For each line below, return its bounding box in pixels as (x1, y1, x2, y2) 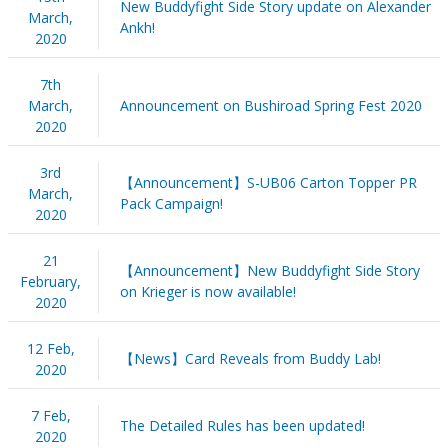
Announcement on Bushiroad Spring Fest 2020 (119, 95, 422, 115)
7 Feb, (30, 405, 71, 425)
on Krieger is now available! (119, 281, 296, 301)
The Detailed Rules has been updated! (119, 415, 365, 435)
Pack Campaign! (119, 193, 223, 213)
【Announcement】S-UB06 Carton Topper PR (119, 172, 417, 192)
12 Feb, (26, 338, 75, 358)
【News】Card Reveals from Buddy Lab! (119, 348, 381, 368)
